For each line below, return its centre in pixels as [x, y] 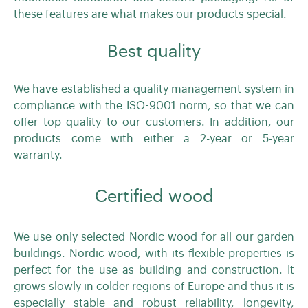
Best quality [154, 52]
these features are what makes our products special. [150, 14]
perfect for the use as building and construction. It [154, 270]
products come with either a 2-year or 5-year [154, 139]
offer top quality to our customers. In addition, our [154, 122]
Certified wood [154, 197]
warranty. [38, 155]
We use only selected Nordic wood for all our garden [154, 237]
